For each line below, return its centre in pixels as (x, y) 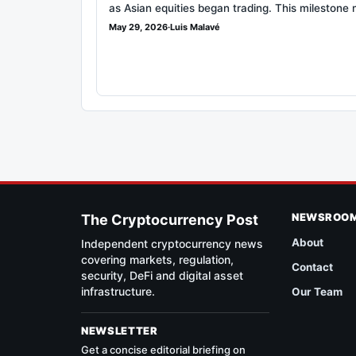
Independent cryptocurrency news (172, 243)
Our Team (317, 291)
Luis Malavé (195, 27)
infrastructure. (118, 291)
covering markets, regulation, (157, 259)
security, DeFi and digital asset (162, 275)
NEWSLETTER (120, 330)
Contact (313, 267)
